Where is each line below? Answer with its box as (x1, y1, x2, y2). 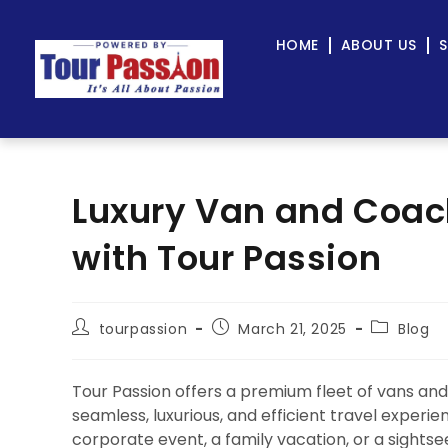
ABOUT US (340, 35, 417, 55)
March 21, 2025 (238, 319, 347, 339)
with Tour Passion (72, 234, 382, 282)
